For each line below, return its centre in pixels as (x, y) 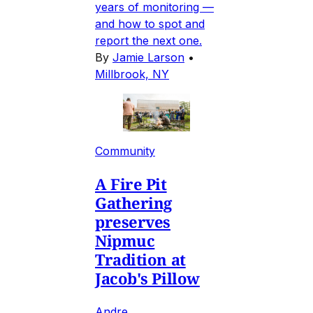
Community (125, 151)
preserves (133, 222)
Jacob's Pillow (147, 278)
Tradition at (140, 260)
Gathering (134, 203)
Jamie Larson (148, 58)
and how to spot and (150, 24)
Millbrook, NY (132, 74)
